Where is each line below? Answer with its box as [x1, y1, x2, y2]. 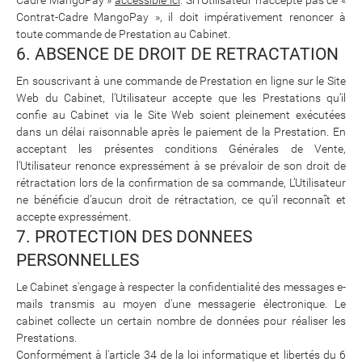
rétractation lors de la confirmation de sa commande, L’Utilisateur [16, 175, 346, 189]
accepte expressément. [16, 209, 131, 223]
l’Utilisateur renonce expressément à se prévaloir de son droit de [16, 158, 346, 172]
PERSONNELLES [16, 250, 139, 270]
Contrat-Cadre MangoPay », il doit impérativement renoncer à [16, 10, 346, 23]
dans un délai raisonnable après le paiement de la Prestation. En [16, 124, 346, 138]
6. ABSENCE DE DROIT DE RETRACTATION [16, 44, 339, 64]
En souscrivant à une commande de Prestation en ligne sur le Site [16, 74, 346, 87]
